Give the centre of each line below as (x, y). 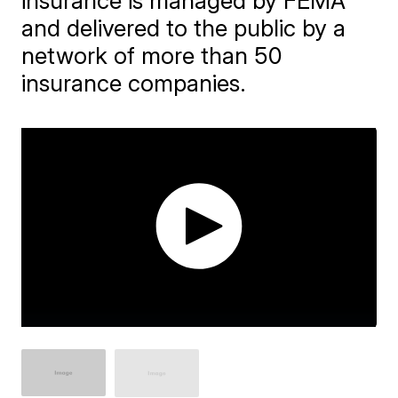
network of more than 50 (152, 55)
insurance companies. (134, 83)
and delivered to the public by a (184, 28)
